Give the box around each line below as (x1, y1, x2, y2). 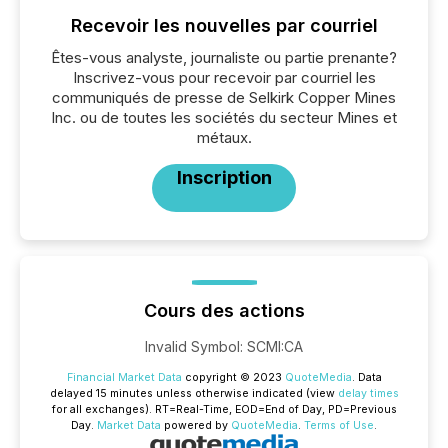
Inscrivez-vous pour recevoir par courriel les (72, 68, 376, 87)
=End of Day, (257, 403, 328, 416)
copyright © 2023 (181, 371, 285, 384)
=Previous (342, 403, 397, 416)
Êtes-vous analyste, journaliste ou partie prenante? (51, 48, 397, 67)
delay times (337, 387, 399, 400)
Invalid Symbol (145, 338, 240, 355)
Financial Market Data (66, 371, 182, 384)
